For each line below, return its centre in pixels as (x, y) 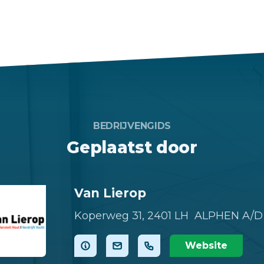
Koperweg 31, (109, 216)
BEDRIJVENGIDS (132, 126)
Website (206, 246)
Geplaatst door (132, 147)
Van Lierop (110, 193)
